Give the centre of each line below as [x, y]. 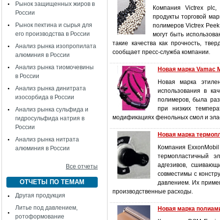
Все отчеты [82, 166]
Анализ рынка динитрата [51, 88]
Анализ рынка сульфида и [52, 110]
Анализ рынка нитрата [47, 139]
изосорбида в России [45, 97]
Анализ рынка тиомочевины [55, 67]
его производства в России [53, 34]
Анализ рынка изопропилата [56, 46]
